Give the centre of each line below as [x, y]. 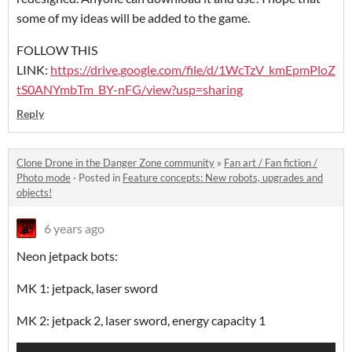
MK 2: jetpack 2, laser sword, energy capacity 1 [141, 320]
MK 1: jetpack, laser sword [87, 288]
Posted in [101, 178]
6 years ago [74, 228]
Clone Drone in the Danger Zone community [115, 163]
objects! [34, 192]
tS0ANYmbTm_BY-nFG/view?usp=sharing [130, 89]
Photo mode [44, 178]
